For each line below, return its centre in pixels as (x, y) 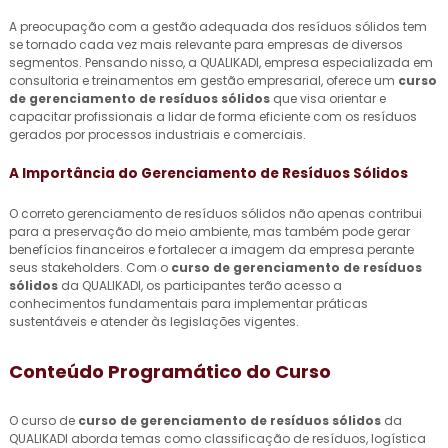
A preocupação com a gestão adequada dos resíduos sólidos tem (218, 26)
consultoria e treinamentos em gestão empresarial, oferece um (203, 80)
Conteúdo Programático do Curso (170, 371)
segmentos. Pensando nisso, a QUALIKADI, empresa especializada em (221, 62)
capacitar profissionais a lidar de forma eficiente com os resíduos (213, 116)
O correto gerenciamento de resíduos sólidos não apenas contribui (215, 213)
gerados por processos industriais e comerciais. (157, 134)
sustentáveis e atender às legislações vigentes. (154, 321)
